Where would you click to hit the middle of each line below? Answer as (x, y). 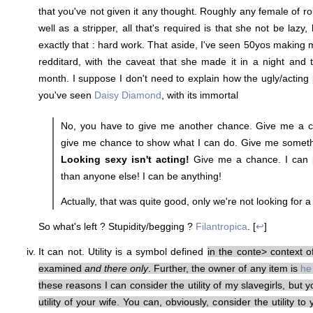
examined (62, 268)
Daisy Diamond (128, 95)
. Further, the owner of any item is (224, 268)
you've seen (66, 95)
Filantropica (221, 226)
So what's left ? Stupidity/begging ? (117, 226)
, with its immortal (200, 95)
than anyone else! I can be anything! (141, 176)
